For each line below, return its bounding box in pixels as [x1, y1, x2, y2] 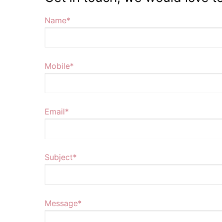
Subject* [45, 152, 77, 163]
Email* [45, 107, 69, 117]
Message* [45, 198, 82, 208]
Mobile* [45, 60, 74, 71]
